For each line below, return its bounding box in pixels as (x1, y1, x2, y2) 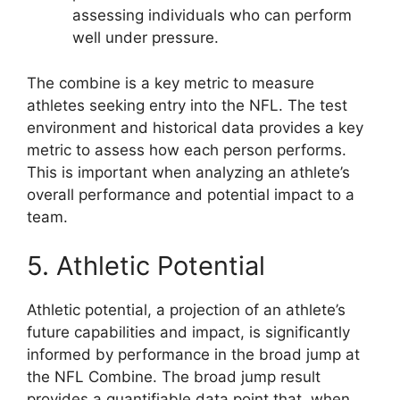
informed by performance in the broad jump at (27, 346, 360, 364)
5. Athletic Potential (27, 250, 265, 282)
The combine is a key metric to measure (27, 73, 314, 92)
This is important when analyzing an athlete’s (27, 162, 350, 181)
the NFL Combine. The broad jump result (27, 368, 321, 387)
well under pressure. (72, 29, 219, 47)
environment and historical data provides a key (27, 118, 363, 137)
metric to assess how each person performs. (27, 140, 346, 159)
